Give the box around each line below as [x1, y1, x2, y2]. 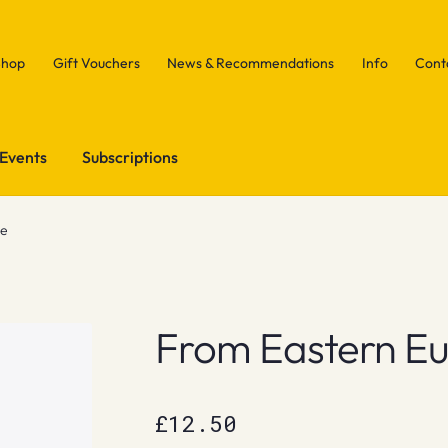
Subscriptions [82, 146, 179, 167]
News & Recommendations [167, 53, 335, 72]
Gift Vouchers [52, 53, 140, 72]
